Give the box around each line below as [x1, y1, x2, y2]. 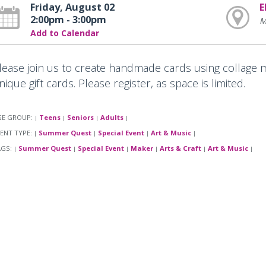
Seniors [66, 113, 94, 122]
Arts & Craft [159, 144, 201, 153]
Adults [100, 113, 123, 122]
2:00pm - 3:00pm [30, 13, 106, 26]
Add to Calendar [30, 27, 99, 39]
